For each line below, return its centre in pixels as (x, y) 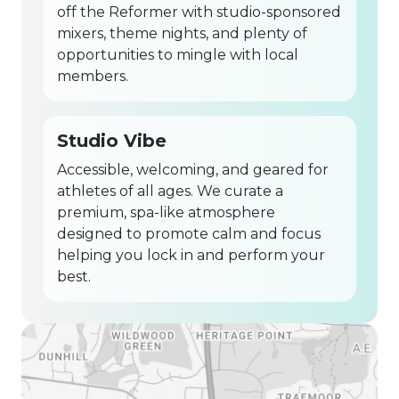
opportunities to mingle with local (178, 54)
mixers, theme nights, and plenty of (182, 33)
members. (93, 76)
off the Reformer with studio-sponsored (199, 12)
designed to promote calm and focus (189, 233)
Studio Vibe (112, 140)
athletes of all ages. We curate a (170, 191)
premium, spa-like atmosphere (166, 212)
